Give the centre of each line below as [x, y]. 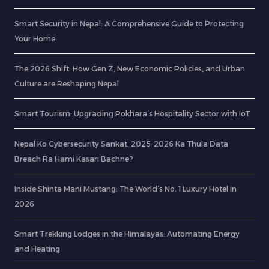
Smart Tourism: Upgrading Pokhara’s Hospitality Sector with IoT [132, 114]
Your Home [35, 39]
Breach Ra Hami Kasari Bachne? [74, 159]
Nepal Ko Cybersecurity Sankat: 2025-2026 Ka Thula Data [121, 144]
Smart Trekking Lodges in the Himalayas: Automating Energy [127, 234]
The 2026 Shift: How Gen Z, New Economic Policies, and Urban [130, 69]
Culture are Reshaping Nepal [67, 84]
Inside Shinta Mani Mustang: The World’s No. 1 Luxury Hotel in [125, 189]
